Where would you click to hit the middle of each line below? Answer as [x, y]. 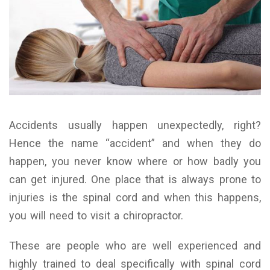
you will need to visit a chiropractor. [96, 216]
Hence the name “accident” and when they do [135, 143]
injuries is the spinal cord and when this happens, [135, 198]
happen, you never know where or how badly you [135, 162]
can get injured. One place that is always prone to [135, 180]
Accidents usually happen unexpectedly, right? [135, 125]
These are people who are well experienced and [135, 246]
